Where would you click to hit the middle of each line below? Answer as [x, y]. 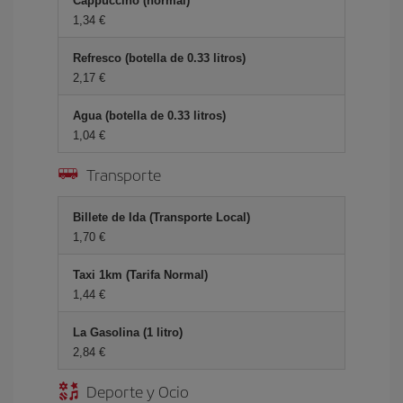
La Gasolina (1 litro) [128, 332]
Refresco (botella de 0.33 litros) [159, 58]
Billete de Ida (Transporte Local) [161, 217]
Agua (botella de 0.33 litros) [149, 116]
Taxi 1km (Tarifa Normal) [140, 275]
